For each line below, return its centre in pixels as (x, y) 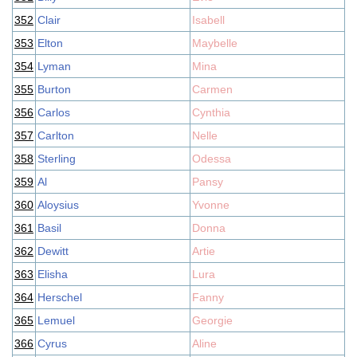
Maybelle (215, 43)
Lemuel (56, 320)
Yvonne (211, 205)
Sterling (57, 159)
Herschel (60, 297)
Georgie (212, 320)
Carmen (212, 89)
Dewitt (53, 251)
